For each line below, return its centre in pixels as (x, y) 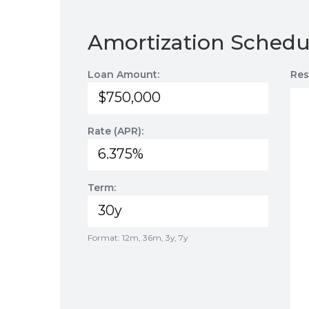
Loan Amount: (123, 74)
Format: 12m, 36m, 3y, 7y (138, 238)
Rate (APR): (116, 131)
